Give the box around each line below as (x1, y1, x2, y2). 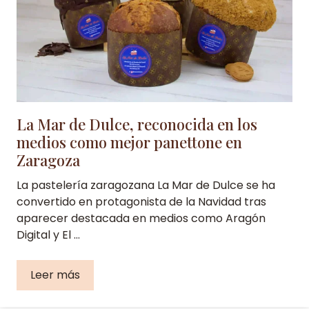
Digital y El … (17, 226, 80, 243)
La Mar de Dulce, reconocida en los (17, 113, 257, 134)
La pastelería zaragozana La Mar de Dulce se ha (17, 177, 275, 193)
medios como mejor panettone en (17, 131, 242, 152)
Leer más (30, 266, 80, 283)
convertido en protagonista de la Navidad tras (17, 193, 266, 210)
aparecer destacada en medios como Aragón (17, 210, 266, 226)
